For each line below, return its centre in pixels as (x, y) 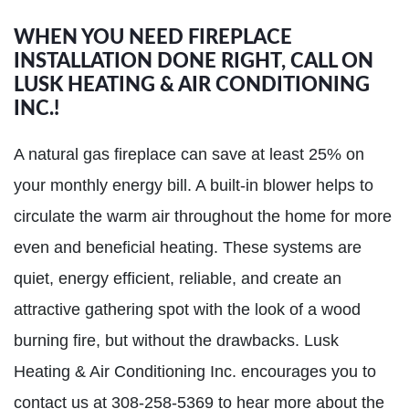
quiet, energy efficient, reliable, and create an (178, 278)
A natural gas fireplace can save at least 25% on (189, 154)
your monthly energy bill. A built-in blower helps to (194, 185)
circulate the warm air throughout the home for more (203, 216)
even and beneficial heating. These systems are (188, 247)
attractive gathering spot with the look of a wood (187, 309)
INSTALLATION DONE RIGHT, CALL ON (194, 61)
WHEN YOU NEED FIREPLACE (153, 37)
